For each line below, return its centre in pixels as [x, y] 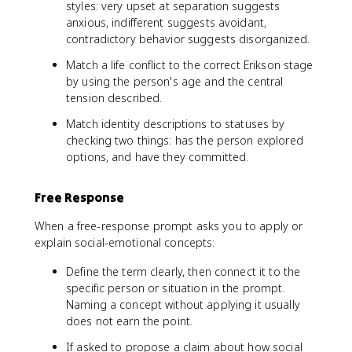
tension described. [114, 97]
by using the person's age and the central [175, 81]
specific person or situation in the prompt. [176, 288]
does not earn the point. [130, 321]
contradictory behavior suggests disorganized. [188, 38]
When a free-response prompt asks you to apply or [169, 225]
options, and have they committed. [158, 156]
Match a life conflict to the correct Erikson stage [190, 64]
